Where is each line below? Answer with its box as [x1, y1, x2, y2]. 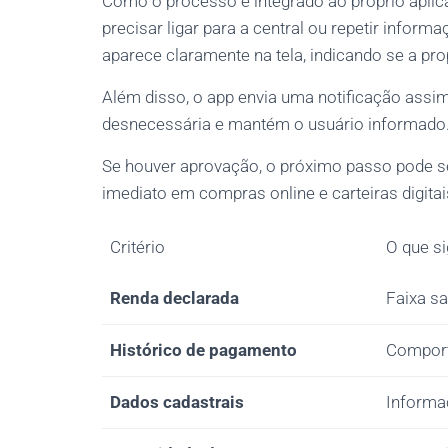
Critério [110, 237, 165, 257]
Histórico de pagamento [110, 340, 297, 360]
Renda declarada [110, 288, 239, 308]
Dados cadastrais [110, 392, 244, 412]
